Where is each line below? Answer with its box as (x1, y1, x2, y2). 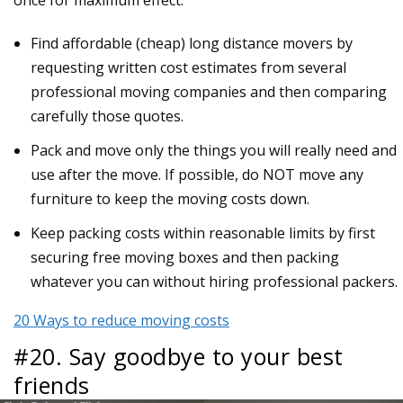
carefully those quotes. (31, 105, 184, 126)
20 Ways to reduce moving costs (13, 310, 229, 331)
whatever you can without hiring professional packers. (31, 272, 399, 292)
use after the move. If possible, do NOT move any (31, 165, 364, 184)
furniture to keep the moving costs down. (31, 189, 310, 209)
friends (13, 370, 90, 401)
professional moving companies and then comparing (31, 81, 388, 102)
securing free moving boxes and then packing (31, 247, 340, 268)
